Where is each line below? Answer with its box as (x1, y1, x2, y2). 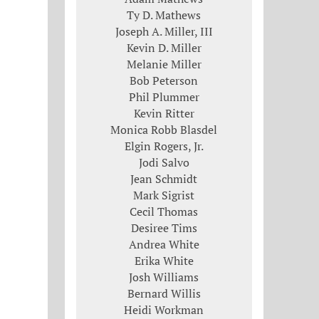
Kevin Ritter (133, 105, 194, 121)
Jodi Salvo (138, 154, 189, 170)
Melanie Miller (126, 56, 202, 72)
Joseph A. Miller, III (115, 23, 213, 39)
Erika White (134, 252, 194, 268)
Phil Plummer (128, 88, 199, 105)
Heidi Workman (124, 301, 204, 318)
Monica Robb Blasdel (110, 121, 218, 137)
